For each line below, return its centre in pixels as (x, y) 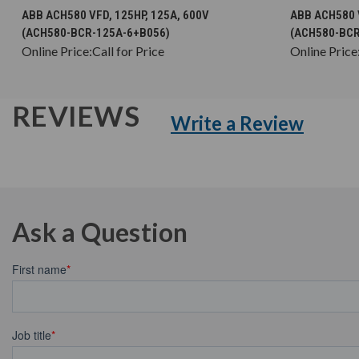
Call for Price (128, 50)
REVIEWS (79, 115)
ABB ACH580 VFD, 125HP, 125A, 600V (115, 15)
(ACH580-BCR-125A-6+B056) (96, 32)
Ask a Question (100, 232)
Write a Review (237, 123)
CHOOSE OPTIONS (145, 8)
